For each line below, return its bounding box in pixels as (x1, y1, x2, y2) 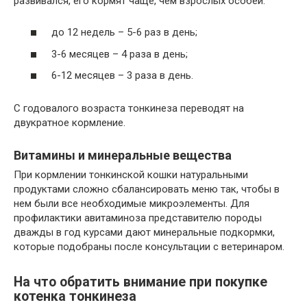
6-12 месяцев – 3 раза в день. (51, 69, 193, 82)
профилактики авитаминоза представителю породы (14, 212, 262, 225)
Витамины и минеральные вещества (14, 148, 232, 163)
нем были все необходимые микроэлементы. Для (14, 197, 249, 210)
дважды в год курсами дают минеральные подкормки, (14, 226, 275, 239)
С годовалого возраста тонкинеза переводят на (14, 102, 244, 115)
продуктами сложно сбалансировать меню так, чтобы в (14, 183, 280, 196)
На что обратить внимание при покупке (14, 273, 267, 290)
